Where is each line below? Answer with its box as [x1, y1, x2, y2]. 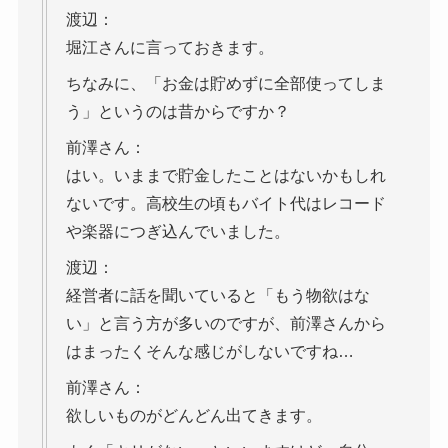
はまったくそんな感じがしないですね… [65, 343, 354, 361]
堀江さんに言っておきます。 [65, 39, 274, 57]
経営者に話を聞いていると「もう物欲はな [65, 287, 370, 305]
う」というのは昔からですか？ [65, 103, 290, 121]
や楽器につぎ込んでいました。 [65, 223, 290, 241]
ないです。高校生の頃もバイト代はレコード [65, 195, 386, 213]
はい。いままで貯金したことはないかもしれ [65, 167, 386, 185]
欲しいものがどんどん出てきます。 [65, 407, 322, 425]
